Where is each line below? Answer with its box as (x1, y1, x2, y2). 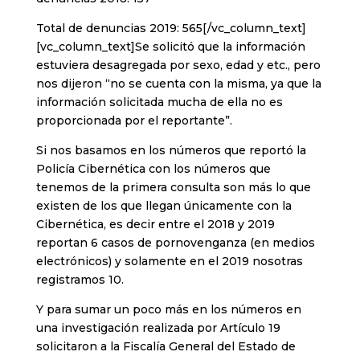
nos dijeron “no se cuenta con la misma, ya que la (35, 76, 321, 92)
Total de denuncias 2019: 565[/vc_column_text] (35, 21, 306, 36)
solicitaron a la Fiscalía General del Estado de (35, 339, 296, 354)
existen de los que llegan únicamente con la (35, 198, 292, 214)
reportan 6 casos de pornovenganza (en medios (35, 235, 315, 251)
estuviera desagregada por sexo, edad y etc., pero (35, 58, 321, 73)
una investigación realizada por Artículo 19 (35, 321, 280, 336)
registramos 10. (35, 272, 124, 288)
